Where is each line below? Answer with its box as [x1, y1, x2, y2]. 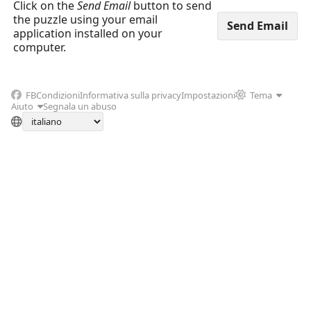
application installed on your [13, 25, 162, 41]
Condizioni [35, 88, 80, 101]
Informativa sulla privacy [79, 88, 181, 101]
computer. [13, 39, 66, 55]
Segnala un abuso [43, 99, 117, 112]
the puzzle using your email [13, 11, 158, 27]
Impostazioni [180, 88, 235, 101]
